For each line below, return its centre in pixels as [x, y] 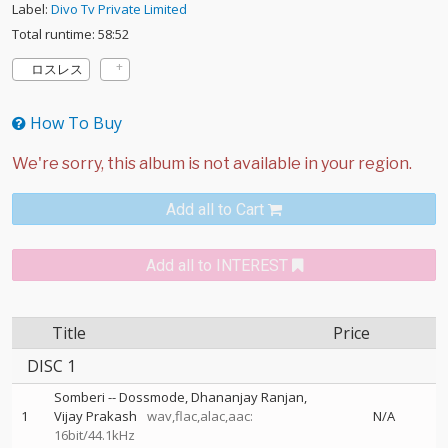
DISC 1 [51, 366]
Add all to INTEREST [216, 265]
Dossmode [152, 397]
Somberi [79, 397]
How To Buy [74, 123]
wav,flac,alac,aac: [196, 416]
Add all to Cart [215, 209]
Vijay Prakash [95, 416]
